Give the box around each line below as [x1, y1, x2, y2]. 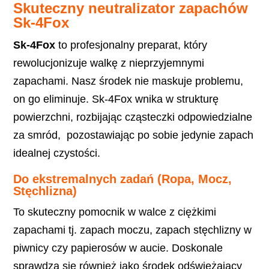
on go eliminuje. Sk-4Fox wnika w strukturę [13, 93, 219, 106]
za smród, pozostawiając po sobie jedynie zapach [13, 129, 254, 142]
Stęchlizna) [13, 184, 77, 198]
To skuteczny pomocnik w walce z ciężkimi [13, 206, 217, 219]
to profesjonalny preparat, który [55, 39, 208, 52]
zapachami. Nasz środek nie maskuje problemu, [13, 75, 244, 88]
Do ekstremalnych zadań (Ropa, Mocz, [13, 172, 232, 186]
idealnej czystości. [13, 147, 101, 160]
